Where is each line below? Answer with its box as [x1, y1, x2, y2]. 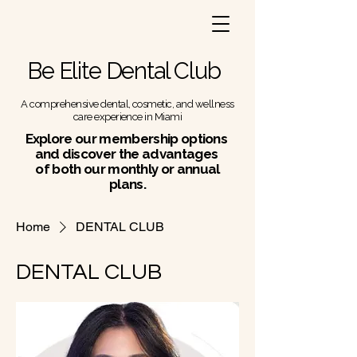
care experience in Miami [73, 111, 182, 123]
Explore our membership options [25, 131, 230, 147]
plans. [109, 176, 146, 192]
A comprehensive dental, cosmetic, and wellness [21, 98, 234, 110]
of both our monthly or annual [35, 161, 220, 177]
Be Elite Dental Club [27, 57, 226, 84]
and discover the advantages [34, 146, 221, 162]
